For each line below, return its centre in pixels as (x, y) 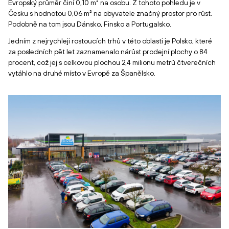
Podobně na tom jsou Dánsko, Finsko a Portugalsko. (90, 24)
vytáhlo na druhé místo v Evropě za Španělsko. (82, 73)
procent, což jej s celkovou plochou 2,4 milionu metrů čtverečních (112, 62)
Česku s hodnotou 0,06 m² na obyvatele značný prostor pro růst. (110, 13)
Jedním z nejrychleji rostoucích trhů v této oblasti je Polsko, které (110, 41)
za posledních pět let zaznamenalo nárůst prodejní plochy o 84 (108, 52)
